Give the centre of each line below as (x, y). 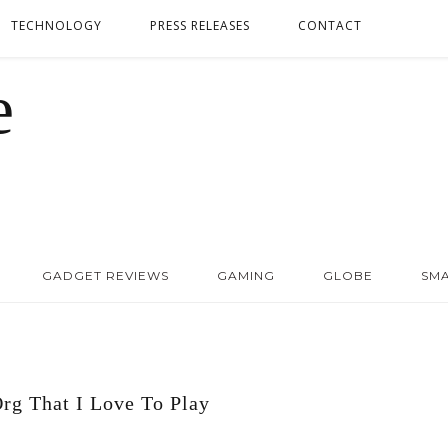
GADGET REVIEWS (105, 275)
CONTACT (330, 25)
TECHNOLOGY (56, 25)
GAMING (245, 275)
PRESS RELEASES (200, 25)
